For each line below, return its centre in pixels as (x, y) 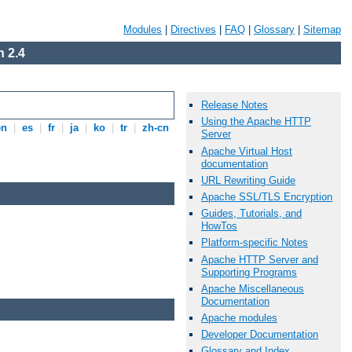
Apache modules (239, 317)
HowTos (219, 226)
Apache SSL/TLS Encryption (267, 196)
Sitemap (322, 29)
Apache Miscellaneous (253, 288)
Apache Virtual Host (247, 151)
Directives (193, 29)
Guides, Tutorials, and (251, 214)
